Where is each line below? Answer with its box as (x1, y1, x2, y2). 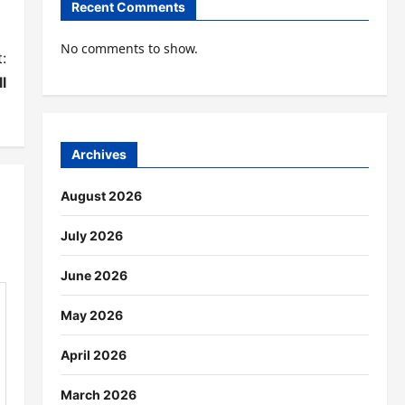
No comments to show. (60, 40, 198, 58)
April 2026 (60, 346, 127, 363)
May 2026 (60, 306, 123, 323)
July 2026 (60, 227, 123, 243)
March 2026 (60, 386, 137, 402)
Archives (71, 146, 127, 162)
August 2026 (60, 187, 142, 203)
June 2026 (60, 267, 127, 283)
